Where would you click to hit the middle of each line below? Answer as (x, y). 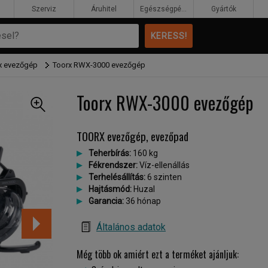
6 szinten (164, 177)
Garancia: (106, 201)
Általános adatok (131, 227)
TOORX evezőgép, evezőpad (133, 136)
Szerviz (44, 9)
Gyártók (223, 9)
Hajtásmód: (110, 189)
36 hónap (142, 201)
